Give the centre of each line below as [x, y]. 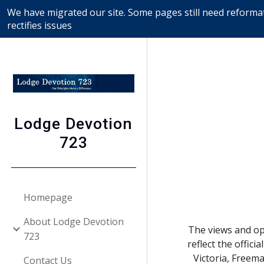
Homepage [48, 197]
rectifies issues [39, 25]
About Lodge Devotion [74, 221]
